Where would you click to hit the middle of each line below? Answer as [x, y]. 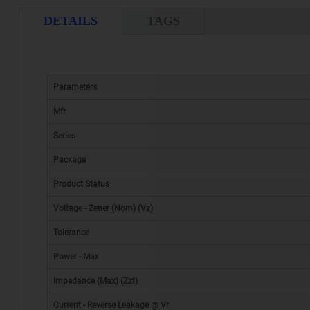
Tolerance [71, 233]
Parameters [75, 88]
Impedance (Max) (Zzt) [95, 281]
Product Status [81, 184]
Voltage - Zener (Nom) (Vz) [103, 209]
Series [64, 136]
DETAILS [70, 21]
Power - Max [76, 257]
